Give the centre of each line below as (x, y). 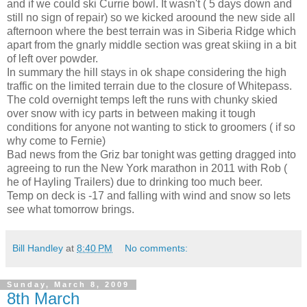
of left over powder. (52, 58)
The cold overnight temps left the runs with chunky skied (142, 99)
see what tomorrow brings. (71, 209)
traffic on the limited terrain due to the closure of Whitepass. (149, 86)
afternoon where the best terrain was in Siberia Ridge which (151, 31)
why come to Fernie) (56, 140)
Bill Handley (38, 248)
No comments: (157, 248)
